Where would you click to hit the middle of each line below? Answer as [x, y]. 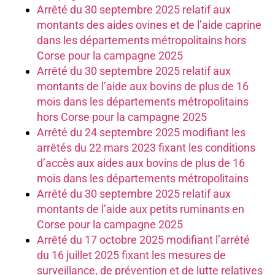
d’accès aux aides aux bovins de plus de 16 [141, 163]
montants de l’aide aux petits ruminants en [141, 209]
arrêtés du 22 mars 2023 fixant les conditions [146, 148]
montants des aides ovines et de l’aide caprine [149, 25]
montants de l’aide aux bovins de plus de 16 [143, 87]
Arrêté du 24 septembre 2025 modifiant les [141, 133]
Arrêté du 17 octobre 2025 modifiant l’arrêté [143, 240]
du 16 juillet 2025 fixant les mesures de [131, 255]
